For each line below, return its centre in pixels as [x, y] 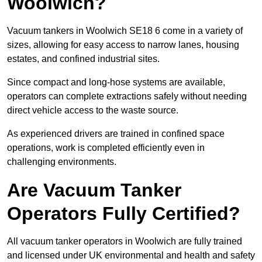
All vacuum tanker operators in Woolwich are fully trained [125, 242]
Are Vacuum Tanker [94, 190]
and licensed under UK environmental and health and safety [131, 256]
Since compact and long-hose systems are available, [116, 82]
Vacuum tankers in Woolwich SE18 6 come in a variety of [125, 31]
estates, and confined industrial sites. [83, 59]
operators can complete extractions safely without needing [127, 96]
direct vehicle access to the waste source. [93, 111]
